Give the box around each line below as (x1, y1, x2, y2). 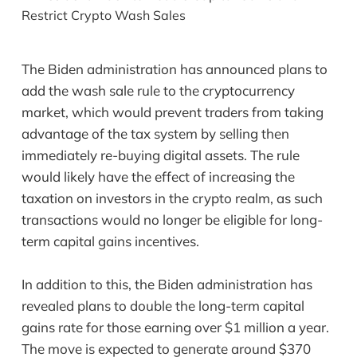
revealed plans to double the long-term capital (21, 297, 304, 315)
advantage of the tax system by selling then (21, 125, 289, 143)
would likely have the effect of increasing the (21, 168, 295, 186)
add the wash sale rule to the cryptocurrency (21, 82, 295, 100)
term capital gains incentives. (21, 233, 199, 250)
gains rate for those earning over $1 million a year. (21, 319, 329, 336)
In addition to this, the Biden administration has (21, 276, 312, 293)
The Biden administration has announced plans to (21, 61, 328, 78)
